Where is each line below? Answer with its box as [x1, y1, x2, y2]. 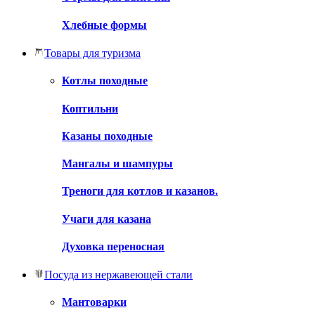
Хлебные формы [62, 18, 147, 31]
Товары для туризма [44, 46, 141, 59]
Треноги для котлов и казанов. [62, 185, 218, 198]
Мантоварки [62, 296, 127, 309]
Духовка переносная [62, 240, 165, 252]
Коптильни [62, 102, 118, 115]
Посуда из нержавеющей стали [44, 269, 193, 281]
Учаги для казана [62, 212, 151, 225]
